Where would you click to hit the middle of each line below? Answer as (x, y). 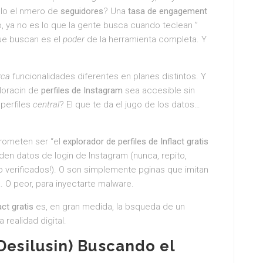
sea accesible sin (159, 90)
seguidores (82, 11)
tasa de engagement (168, 11)
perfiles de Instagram (82, 90)
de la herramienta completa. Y (146, 39)
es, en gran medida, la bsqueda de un (109, 207)
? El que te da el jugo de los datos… (130, 104)
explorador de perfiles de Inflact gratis (136, 141)
